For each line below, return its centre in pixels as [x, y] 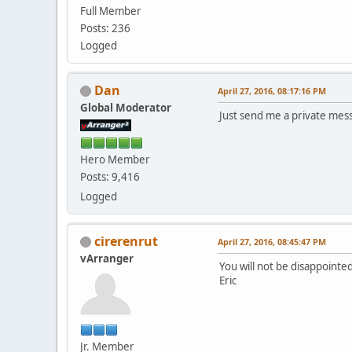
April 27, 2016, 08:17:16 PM [272, 90]
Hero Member [115, 159]
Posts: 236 [105, 28]
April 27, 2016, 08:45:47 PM [272, 241]
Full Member [111, 11]
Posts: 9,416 [110, 176]
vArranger [107, 258]
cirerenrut [126, 241]
